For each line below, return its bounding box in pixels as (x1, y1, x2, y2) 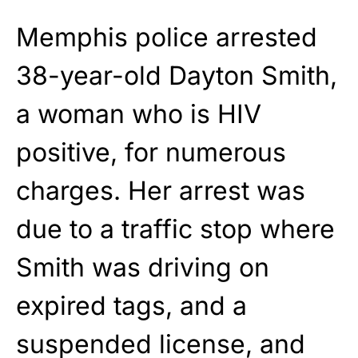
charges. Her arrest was (16, 174, 305, 206)
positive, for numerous (16, 136, 286, 168)
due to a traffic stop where (16, 213, 335, 245)
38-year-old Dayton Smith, (16, 59, 337, 91)
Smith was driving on (16, 251, 269, 283)
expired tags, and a (16, 289, 247, 321)
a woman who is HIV (16, 97, 261, 129)
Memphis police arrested (16, 21, 317, 53)
